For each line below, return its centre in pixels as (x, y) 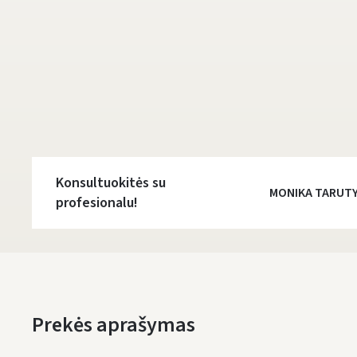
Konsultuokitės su (111, 183)
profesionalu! (97, 203)
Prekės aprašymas (114, 325)
